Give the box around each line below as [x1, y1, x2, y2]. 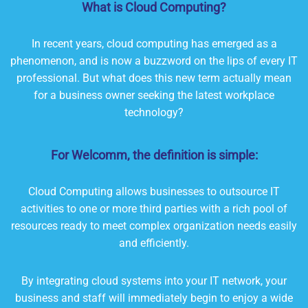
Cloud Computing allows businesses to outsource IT [28, 185, 280, 199]
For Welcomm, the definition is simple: [50, 148, 258, 163]
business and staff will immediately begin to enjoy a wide [15, 291, 293, 305]
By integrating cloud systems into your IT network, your [21, 274, 287, 288]
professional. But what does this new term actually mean [16, 71, 291, 85]
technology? [124, 106, 184, 120]
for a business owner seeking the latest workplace [34, 89, 274, 102]
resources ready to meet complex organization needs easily [11, 219, 297, 233]
